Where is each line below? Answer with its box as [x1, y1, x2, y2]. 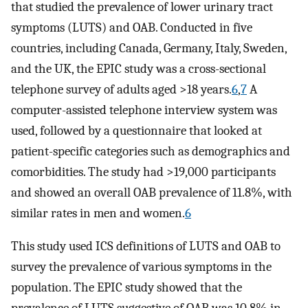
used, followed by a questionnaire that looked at [11, 122, 262, 138]
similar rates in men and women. [11, 205, 185, 221]
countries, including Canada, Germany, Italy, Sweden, [11, 40, 287, 56]
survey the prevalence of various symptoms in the [11, 259, 272, 275]
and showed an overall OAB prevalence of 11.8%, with [11, 184, 292, 200]
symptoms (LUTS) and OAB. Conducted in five [11, 19, 252, 35]
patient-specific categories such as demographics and [11, 143, 290, 159]
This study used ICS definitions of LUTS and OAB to [11, 239, 280, 254]
